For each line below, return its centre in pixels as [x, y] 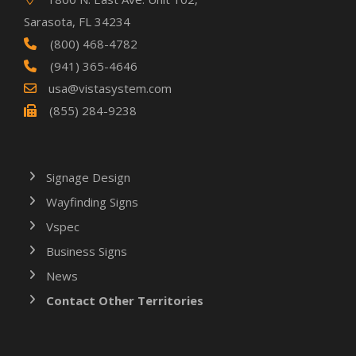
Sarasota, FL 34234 [77, 21]
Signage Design [88, 177]
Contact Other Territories [125, 300]
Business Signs [87, 251]
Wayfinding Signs [92, 201]
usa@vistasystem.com [110, 88]
